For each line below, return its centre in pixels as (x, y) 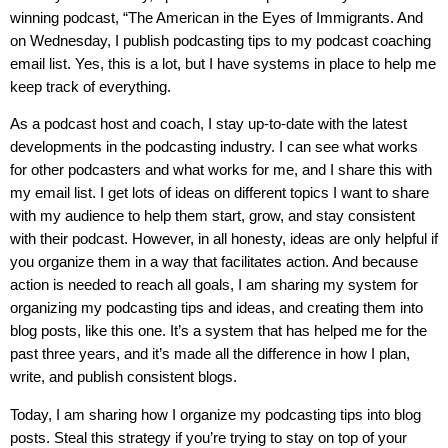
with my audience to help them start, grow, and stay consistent (212, 216)
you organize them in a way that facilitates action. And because (214, 262)
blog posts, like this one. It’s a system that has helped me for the (218, 331)
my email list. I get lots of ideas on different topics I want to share (219, 193)
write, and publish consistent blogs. (125, 377)
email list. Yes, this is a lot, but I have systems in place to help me (223, 63)
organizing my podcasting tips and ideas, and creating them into (216, 308)
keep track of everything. (92, 86)
